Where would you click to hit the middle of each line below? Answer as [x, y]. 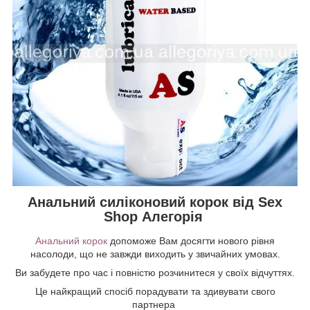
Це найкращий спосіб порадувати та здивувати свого [155, 292]
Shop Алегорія [155, 216]
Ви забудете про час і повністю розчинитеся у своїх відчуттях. [155, 273]
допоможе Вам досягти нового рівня [191, 241]
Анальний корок [71, 241]
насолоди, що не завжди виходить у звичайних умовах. [155, 254]
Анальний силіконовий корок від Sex [155, 202]
